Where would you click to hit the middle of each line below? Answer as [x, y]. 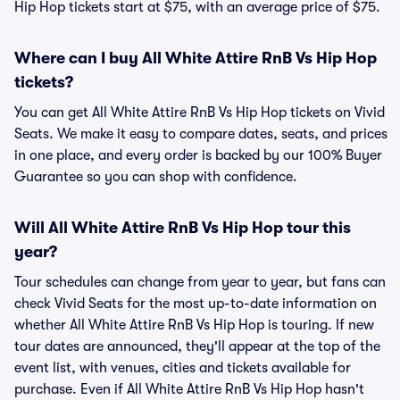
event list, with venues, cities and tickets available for [183, 368]
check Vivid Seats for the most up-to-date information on [196, 304]
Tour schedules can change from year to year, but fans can [200, 282]
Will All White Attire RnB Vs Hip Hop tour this [183, 228]
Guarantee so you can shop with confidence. [156, 177]
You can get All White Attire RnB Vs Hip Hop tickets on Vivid [200, 112]
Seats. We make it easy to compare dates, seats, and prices [201, 134]
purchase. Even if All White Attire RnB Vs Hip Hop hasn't [189, 389]
